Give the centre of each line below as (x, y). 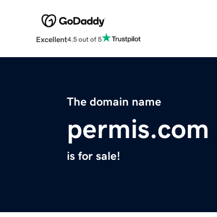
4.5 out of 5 (84, 39)
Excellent (51, 39)
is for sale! (93, 156)
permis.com (138, 129)
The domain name (114, 102)
